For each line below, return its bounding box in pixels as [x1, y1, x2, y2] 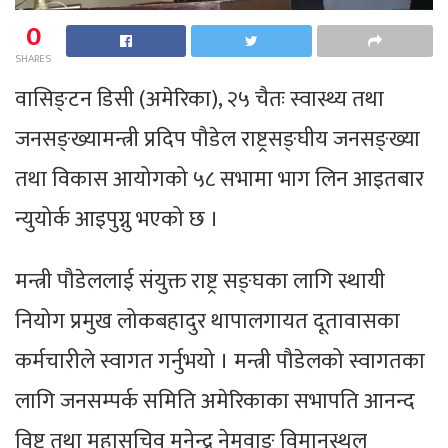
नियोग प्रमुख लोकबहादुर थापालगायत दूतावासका [15, 302, 400, 340]
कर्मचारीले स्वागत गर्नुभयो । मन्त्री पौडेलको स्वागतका [15, 342, 425, 380]
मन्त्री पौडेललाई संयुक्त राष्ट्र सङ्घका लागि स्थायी [15, 262, 385, 300]
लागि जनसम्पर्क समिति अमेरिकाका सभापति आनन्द [15, 382, 415, 420]
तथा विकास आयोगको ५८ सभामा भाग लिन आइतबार [15, 160, 424, 198]
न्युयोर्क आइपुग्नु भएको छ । [15, 200, 219, 238]
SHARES [15, 49, 51, 68]
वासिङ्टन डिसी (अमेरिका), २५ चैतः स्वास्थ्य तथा [15, 80, 384, 118]
